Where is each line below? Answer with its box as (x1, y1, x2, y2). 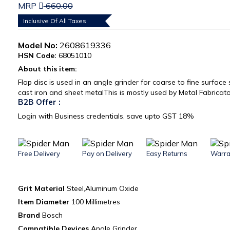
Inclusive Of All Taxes (23, 17, 86, 25)
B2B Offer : (17, 97, 61, 107)
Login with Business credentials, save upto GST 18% (17, 111, 194, 121)
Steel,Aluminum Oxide (64, 184, 139, 193)
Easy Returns (146, 149, 187, 158)
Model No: (17, 40, 60, 50)
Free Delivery (17, 149, 60, 158)
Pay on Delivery (82, 149, 132, 158)
